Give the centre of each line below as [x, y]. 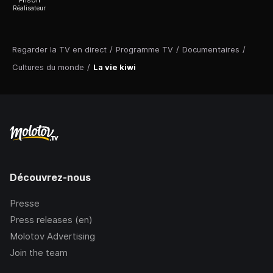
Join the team [39, 253]
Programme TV [144, 50]
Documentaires [211, 50]
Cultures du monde [48, 67]
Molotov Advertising [52, 236]
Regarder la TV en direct [59, 50]
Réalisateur [29, 8]
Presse [25, 204]
